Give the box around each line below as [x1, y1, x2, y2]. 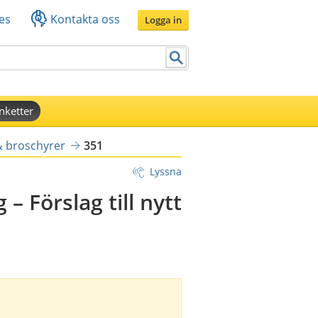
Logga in [145, 13, 182, 26]
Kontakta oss [50, 11, 120, 27]
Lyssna [150, 164, 182, 178]
